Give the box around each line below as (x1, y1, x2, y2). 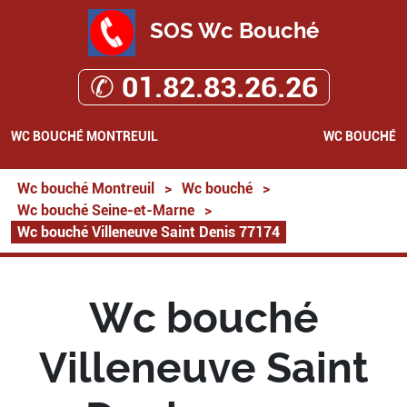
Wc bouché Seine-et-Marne (17, 202, 194, 219)
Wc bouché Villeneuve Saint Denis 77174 (17, 223, 280, 241)
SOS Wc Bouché (144, 17, 319, 45)
